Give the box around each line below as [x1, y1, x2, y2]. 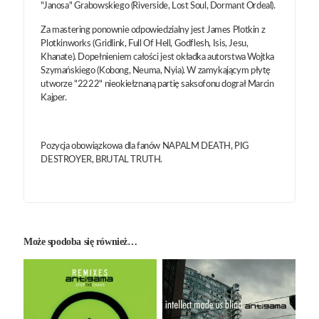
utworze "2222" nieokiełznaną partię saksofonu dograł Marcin [41, 79, 274, 89]
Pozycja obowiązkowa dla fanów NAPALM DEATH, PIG [41, 141, 250, 151]
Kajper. [41, 93, 67, 103]
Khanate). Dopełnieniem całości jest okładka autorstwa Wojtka [41, 52, 274, 62]
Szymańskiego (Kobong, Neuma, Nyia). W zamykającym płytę [41, 66, 271, 75]
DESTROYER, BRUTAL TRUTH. [41, 155, 163, 164]
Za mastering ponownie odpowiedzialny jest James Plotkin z [41, 25, 266, 35]
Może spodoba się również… [23, 236, 137, 247]
